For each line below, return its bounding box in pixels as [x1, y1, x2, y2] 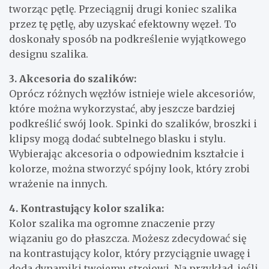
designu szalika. [9, 47, 88, 60]
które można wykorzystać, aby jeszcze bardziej [9, 102, 235, 115]
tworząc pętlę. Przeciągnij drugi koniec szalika [9, 2, 237, 15]
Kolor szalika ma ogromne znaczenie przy [9, 217, 215, 229]
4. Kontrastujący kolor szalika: [9, 202, 164, 214]
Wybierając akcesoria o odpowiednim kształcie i [9, 147, 244, 160]
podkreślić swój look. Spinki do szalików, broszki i [9, 117, 257, 130]
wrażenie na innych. [9, 177, 107, 190]
